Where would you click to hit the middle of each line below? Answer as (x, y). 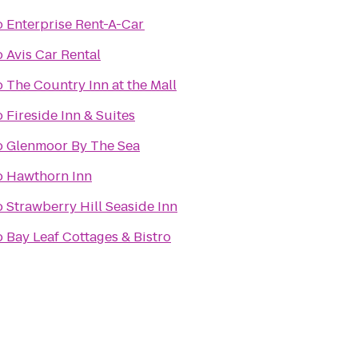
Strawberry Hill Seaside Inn (92, 207)
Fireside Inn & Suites (71, 115)
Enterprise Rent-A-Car (76, 24)
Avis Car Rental (54, 55)
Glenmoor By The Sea (73, 146)
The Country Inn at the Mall (91, 85)
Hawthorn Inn (49, 176)
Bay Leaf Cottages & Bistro (89, 237)
